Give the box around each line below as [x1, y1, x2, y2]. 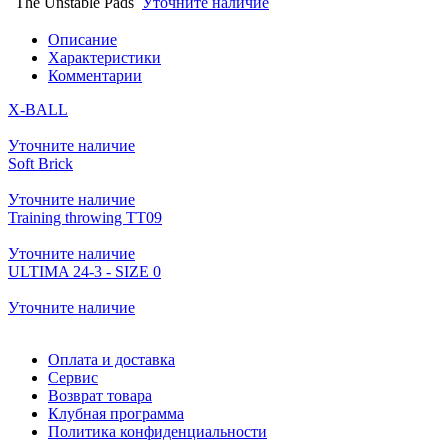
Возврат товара [48, 386, 152, 404]
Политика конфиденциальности [48, 422, 267, 440]
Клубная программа [48, 404, 184, 422]
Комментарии [48, 66, 142, 84]
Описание [48, 30, 117, 48]
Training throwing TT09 [8, 208, 162, 226]
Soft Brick [8, 154, 73, 172]
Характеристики [48, 48, 161, 66]
